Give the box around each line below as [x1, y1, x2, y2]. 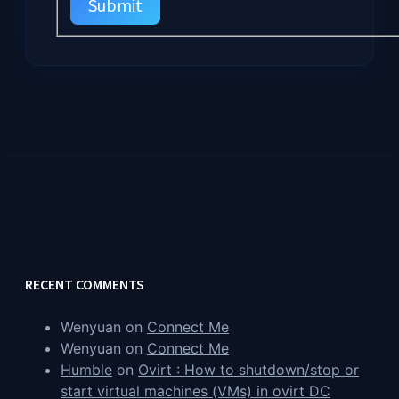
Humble [61, 361, 112, 379]
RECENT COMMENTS [25, 275, 144, 294]
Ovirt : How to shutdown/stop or [138, 361, 359, 379]
